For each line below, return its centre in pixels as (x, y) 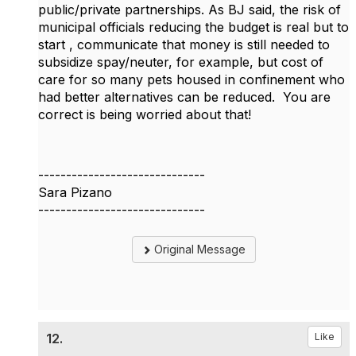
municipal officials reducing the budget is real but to (193, 27)
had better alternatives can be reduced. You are (184, 97)
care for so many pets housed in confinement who (192, 80)
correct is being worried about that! (147, 115)
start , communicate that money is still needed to (184, 45)
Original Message (198, 250)
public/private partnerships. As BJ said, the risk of (190, 10)
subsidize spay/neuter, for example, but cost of (181, 62)
